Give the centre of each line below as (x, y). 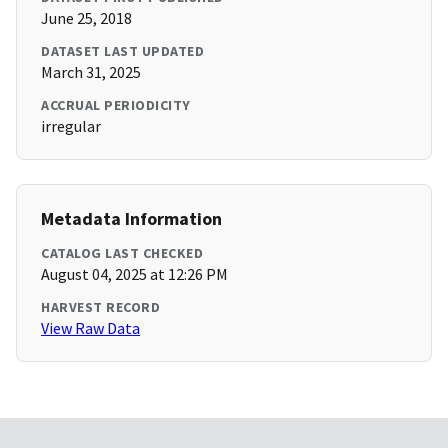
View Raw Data (90, 328)
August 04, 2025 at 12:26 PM (134, 274)
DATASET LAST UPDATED (122, 51)
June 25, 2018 (86, 18)
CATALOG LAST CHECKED (122, 253)
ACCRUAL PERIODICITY (116, 105)
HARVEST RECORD (100, 307)
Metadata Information (131, 219)
